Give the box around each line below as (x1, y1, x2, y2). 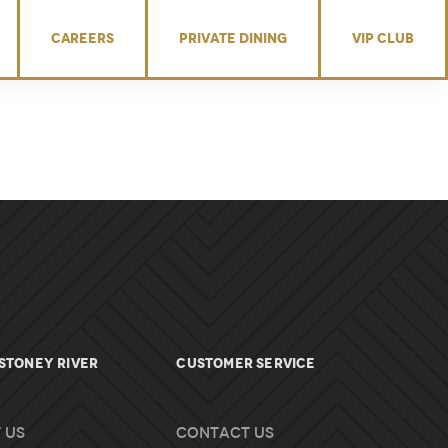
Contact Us (176, 423, 275, 443)
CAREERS (51, 29, 114, 47)
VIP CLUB (352, 29, 414, 47)
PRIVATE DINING (179, 29, 287, 47)
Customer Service (176, 354, 316, 372)
